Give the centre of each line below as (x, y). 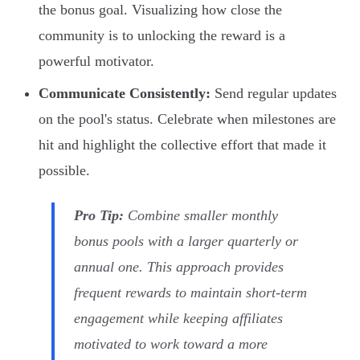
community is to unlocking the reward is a (162, 36)
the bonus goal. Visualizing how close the (160, 10)
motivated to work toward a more (171, 344)
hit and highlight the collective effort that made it (182, 145)
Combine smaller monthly (201, 216)
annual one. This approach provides (179, 267)
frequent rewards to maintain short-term (190, 293)
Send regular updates (274, 94)
